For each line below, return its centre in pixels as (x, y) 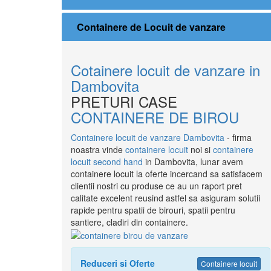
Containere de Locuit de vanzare (151, 27)
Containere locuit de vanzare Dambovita (148, 137)
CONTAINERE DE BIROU (155, 117)
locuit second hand (107, 162)
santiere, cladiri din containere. (129, 222)
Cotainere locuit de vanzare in (165, 70)
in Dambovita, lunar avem (193, 162)
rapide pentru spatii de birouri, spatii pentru (153, 210)
